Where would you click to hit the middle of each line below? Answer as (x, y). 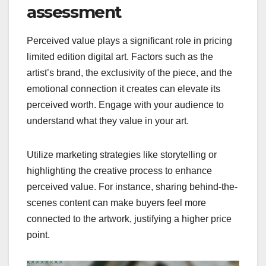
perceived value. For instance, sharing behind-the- (132, 187)
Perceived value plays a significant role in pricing (129, 41)
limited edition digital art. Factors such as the (120, 57)
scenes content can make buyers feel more (116, 203)
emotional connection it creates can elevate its (123, 89)
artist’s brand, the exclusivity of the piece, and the (129, 73)
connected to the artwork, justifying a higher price (129, 219)
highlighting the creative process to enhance (119, 171)
